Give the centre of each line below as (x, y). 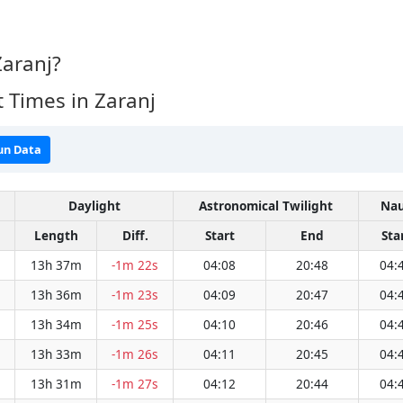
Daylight (94, 206)
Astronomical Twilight (266, 206)
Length (56, 236)
